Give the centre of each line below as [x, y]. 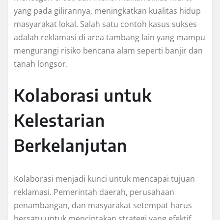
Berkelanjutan [70, 145]
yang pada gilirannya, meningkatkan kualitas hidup [107, 11]
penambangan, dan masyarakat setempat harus [103, 206]
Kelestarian [59, 120]
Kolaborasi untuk [83, 95]
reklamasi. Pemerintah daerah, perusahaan [94, 192]
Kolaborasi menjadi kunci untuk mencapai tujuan [104, 179]
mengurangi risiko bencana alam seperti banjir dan [108, 51]
